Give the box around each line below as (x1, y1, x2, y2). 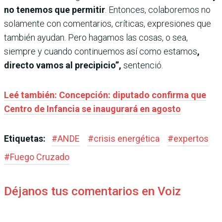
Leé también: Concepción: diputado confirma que (4, 89, 206, 100)
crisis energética (94, 133, 160, 144)
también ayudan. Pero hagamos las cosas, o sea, (4, 32, 188, 43)
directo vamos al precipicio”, (4, 59, 121, 70)
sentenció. (121, 59, 163, 70)
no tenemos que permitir (4, 4, 105, 15)
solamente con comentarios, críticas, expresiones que (4, 18, 211, 29)
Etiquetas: (4, 133, 48, 144)
